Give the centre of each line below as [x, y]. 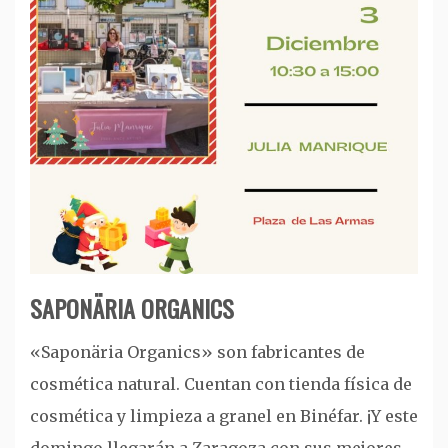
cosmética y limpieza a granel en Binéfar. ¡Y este [224, 415]
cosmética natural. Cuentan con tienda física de [221, 383]
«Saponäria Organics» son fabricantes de [197, 351]
